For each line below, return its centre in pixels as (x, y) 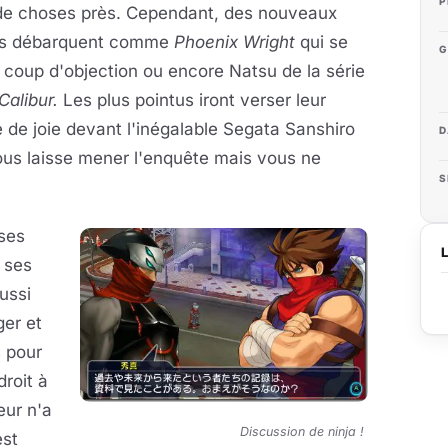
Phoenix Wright (234, 42)
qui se (321, 42)
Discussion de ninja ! (304, 431)
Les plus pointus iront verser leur (192, 100)
